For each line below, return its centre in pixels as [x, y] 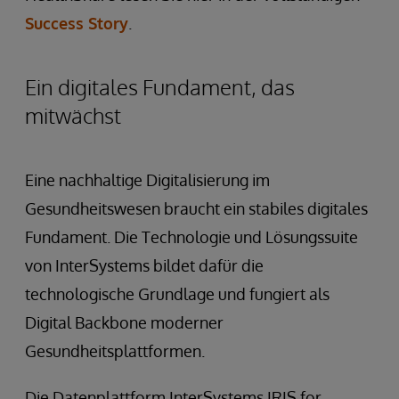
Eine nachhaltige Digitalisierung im [147, 179]
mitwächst [73, 115]
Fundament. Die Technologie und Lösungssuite [191, 236]
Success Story [77, 23]
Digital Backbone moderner [124, 322]
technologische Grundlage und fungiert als [177, 293]
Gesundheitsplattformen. [115, 350]
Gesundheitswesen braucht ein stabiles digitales [196, 208]
